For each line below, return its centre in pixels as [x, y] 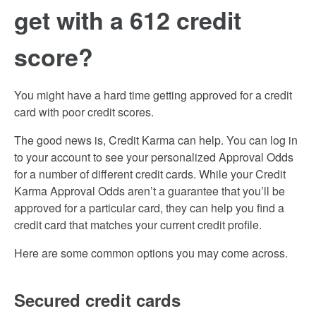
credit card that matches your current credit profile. [138, 225]
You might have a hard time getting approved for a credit [153, 95]
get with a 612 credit [128, 20]
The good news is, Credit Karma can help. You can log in [156, 140]
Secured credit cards [97, 300]
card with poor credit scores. [84, 112]
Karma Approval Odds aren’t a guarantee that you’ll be [150, 191]
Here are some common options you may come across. [151, 253]
